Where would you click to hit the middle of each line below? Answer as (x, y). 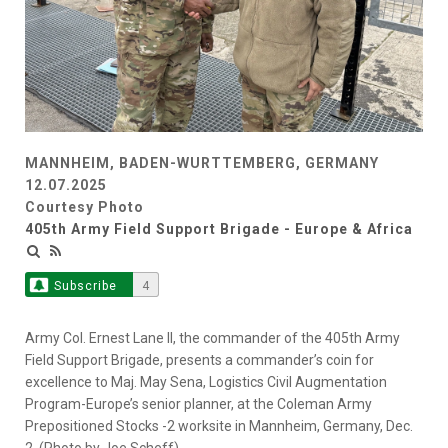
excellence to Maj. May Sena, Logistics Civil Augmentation (206, 382)
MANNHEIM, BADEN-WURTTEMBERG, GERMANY (202, 163)
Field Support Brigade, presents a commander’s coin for (199, 360)
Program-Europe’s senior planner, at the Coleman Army (198, 404)
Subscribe (85, 286)
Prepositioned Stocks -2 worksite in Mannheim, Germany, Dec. (219, 426)
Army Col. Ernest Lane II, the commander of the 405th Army (212, 338)
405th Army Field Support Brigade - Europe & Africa (219, 229)
